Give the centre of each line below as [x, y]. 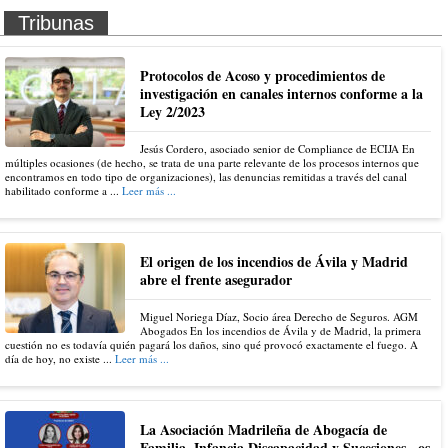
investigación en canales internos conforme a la [281, 94]
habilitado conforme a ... [63, 191]
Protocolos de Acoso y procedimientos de [262, 76]
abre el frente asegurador [216, 280]
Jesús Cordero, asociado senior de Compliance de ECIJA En [277, 149]
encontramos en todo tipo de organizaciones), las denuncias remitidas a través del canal [206, 177]
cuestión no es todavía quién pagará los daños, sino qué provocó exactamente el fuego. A [211, 345]
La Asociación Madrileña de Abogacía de [263, 430]
